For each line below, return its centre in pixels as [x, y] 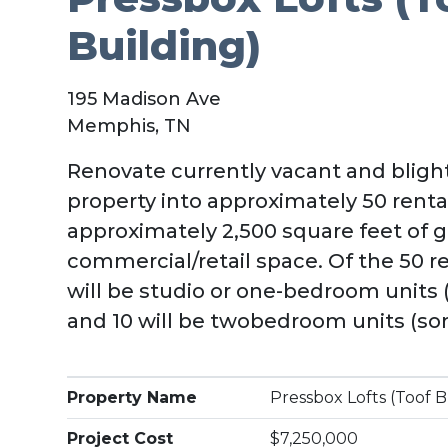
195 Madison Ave [144, 99]
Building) [164, 45]
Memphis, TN [129, 126]
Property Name [132, 397]
